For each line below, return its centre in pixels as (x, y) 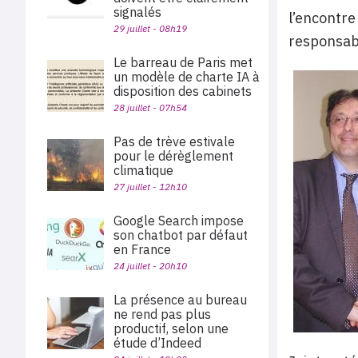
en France (144, 249)
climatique (143, 170)
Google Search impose (179, 221)
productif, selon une (171, 328)
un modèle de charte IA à (187, 77)
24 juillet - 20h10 (150, 266)
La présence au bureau (180, 300)
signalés (137, 12)
